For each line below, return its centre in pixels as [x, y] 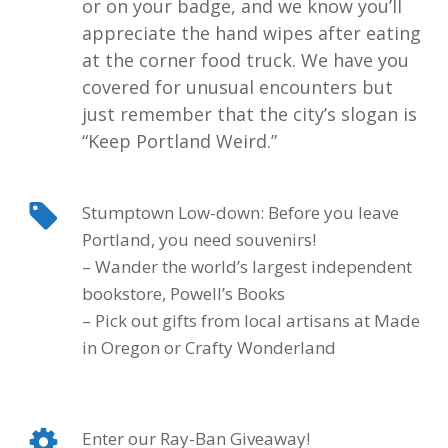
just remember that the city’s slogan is [249, 113]
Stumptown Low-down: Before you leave [240, 212]
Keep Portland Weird [177, 140]
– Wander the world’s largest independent [246, 266]
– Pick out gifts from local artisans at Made [250, 320]
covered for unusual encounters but [237, 86]
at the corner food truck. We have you [245, 59]
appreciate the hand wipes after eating [251, 32]
